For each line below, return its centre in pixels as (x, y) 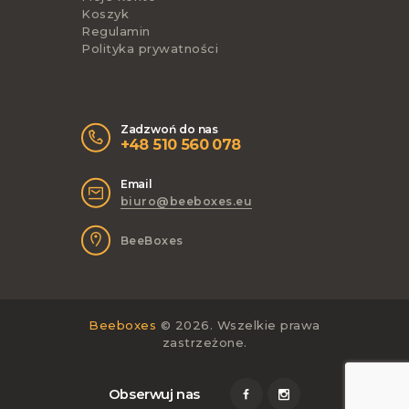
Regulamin (116, 31)
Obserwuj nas (154, 394)
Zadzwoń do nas (169, 130)
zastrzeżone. (204, 343)
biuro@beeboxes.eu (186, 202)
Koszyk (105, 14)
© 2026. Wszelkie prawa (238, 325)
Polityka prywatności (150, 49)
